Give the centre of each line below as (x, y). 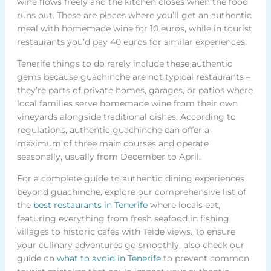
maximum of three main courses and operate (113, 144)
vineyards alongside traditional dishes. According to (126, 117)
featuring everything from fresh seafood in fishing (123, 219)
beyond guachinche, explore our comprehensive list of (131, 192)
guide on (37, 259)
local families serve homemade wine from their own (127, 104)
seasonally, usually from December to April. (109, 157)
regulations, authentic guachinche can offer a (113, 130)
